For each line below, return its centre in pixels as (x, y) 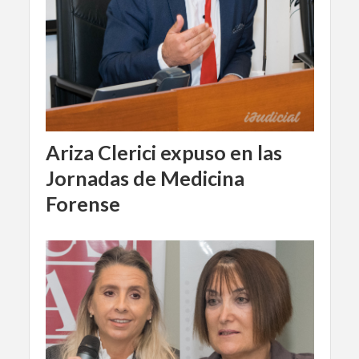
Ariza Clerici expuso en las (163, 152)
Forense (83, 203)
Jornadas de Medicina (145, 177)
